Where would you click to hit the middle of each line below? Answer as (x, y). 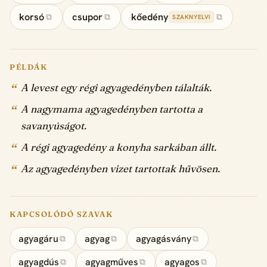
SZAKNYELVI (192, 17)
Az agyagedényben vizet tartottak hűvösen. (121, 169)
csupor (88, 17)
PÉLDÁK (29, 67)
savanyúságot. (54, 126)
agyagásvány (163, 238)
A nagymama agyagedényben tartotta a (112, 109)
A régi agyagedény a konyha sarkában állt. (119, 148)
